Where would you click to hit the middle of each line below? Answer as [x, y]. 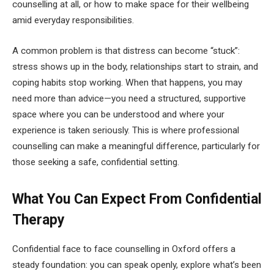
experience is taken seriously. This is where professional [126, 130]
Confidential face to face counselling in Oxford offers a [124, 249]
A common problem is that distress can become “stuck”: [126, 51]
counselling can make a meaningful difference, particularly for [136, 146]
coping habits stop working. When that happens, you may [127, 83]
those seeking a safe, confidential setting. [96, 162]
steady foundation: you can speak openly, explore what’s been [137, 265]
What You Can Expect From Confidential [137, 199]
